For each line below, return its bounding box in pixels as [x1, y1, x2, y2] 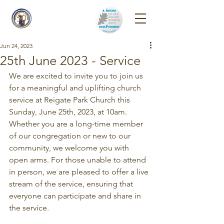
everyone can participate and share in [9, 191, 143, 200]
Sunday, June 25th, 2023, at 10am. [9, 107, 129, 116]
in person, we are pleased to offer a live [9, 167, 150, 176]
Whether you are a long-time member [9, 119, 145, 128]
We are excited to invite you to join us [9, 71, 145, 80]
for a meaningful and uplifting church [9, 83, 143, 92]
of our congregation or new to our [9, 131, 132, 140]
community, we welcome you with [9, 143, 131, 152]
